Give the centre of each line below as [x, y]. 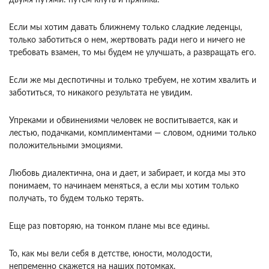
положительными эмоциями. [66, 146]
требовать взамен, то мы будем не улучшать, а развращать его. [132, 53]
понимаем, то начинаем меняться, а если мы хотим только [124, 186]
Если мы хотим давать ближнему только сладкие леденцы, [125, 28]
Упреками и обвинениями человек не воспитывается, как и [123, 121]
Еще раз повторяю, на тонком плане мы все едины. [109, 227]
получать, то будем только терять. [76, 199]
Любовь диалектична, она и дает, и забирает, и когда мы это [127, 174]
